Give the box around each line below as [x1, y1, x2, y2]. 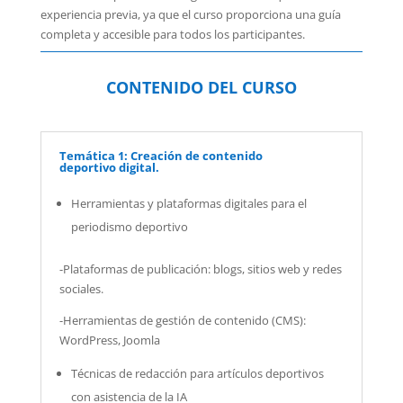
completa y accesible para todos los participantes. [40, 26, 305, 43]
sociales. [58, 281, 103, 298]
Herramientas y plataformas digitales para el [70, 195, 307, 212]
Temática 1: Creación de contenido [58, 148, 263, 165]
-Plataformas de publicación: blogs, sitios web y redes [58, 261, 342, 278]
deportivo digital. [58, 159, 159, 176]
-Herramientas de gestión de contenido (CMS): [58, 312, 306, 329]
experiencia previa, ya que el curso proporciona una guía [40, 6, 341, 23]
